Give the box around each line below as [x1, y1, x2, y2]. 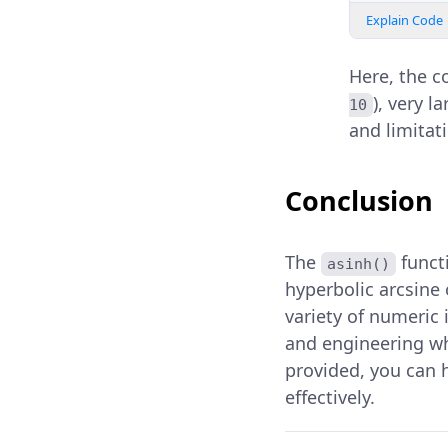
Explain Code [365, 11, 443, 30]
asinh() [326, 255, 390, 274]
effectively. [284, 385, 375, 410]
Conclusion [284, 182, 433, 220]
